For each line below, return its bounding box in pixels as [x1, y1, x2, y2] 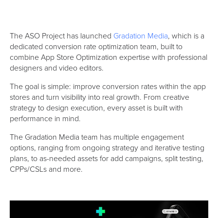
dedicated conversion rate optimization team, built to [10, 40, 182, 52]
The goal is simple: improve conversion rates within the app [10, 80, 206, 91]
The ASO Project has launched [10, 30, 113, 41]
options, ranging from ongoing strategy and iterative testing [10, 142, 204, 153]
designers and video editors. [10, 62, 104, 73]
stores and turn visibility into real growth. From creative [10, 91, 189, 102]
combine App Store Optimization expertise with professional [10, 51, 207, 62]
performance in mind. [10, 112, 81, 124]
